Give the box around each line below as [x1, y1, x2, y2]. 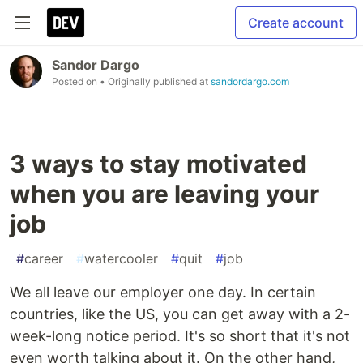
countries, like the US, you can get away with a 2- [10, 305, 350, 322]
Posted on [52, 75, 100, 88]
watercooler [84, 250, 158, 267]
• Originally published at [100, 75, 211, 88]
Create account [248, 15, 344, 31]
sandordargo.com [211, 75, 289, 88]
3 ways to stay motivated [10, 149, 307, 178]
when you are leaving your [10, 179, 319, 208]
